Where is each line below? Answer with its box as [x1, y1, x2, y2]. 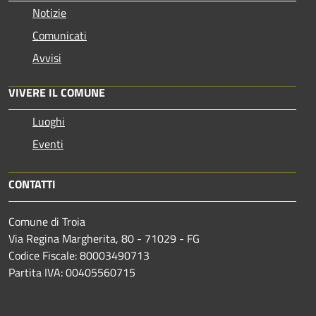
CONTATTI [8, 175, 56, 193]
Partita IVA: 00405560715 [8, 263, 135, 281]
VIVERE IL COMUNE [8, 83, 105, 101]
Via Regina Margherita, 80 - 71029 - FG [8, 229, 200, 247]
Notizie [32, 4, 66, 21]
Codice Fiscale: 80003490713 [8, 246, 150, 264]
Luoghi [32, 112, 65, 130]
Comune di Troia [8, 212, 85, 230]
